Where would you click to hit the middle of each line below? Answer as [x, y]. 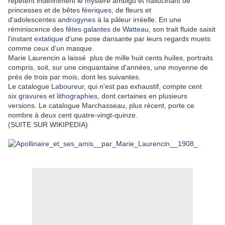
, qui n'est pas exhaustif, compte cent [143, 86]
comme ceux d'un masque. [51, 48]
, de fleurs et [131, 10]
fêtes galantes [88, 29]
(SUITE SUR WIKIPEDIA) [48, 124]
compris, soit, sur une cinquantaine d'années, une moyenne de [108, 67]
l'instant [21, 38]
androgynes [77, 19]
